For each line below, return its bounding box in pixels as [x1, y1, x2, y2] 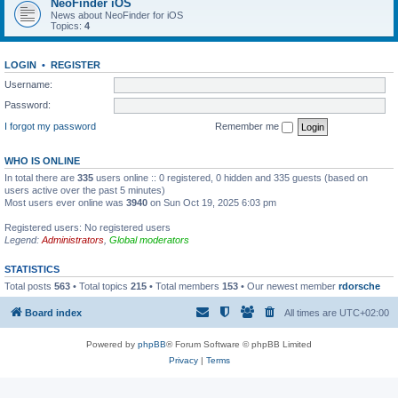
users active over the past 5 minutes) [4, 184, 165, 195]
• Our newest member [238, 280, 338, 291]
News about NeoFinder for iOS [51, 10, 183, 20]
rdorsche [338, 280, 380, 291]
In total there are [4, 171, 77, 183]
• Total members [147, 280, 222, 291]
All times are [284, 307, 339, 318]
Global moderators [109, 234, 189, 245]
